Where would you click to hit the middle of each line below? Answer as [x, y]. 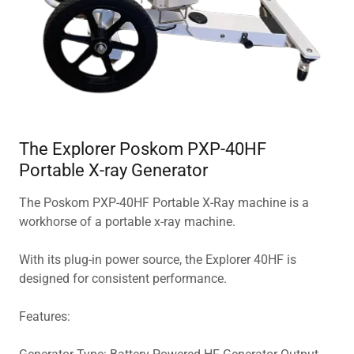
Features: [45, 316]
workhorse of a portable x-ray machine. [129, 221]
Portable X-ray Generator [113, 170]
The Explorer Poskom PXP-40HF [143, 149]
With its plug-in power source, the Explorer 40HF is [158, 259]
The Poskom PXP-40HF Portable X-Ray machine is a [164, 202]
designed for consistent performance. [124, 278]
